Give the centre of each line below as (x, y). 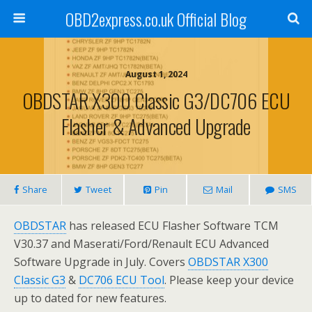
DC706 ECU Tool (122, 280)
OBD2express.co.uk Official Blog (156, 19)
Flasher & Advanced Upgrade (156, 126)
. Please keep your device (229, 280)
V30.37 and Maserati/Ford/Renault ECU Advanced (141, 244)
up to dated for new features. (90, 298)
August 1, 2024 (156, 74)
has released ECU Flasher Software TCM (172, 226)
